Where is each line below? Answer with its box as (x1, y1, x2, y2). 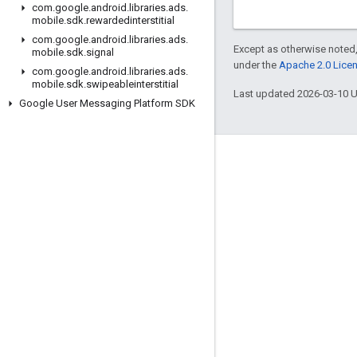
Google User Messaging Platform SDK (19, 97, 195, 109)
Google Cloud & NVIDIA (19, 287, 131, 300)
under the (233, 58, 279, 71)
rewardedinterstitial (86, 14, 175, 26)
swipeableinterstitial (86, 78, 178, 90)
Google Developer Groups (19, 210, 146, 223)
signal (86, 46, 114, 58)
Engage (19, 157, 64, 173)
